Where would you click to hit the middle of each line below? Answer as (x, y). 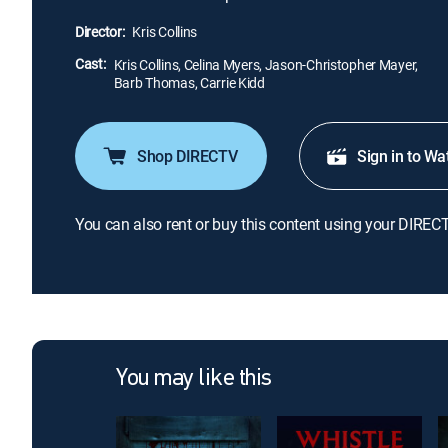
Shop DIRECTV (187, 156)
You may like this (194, 379)
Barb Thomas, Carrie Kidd (189, 82)
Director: (100, 31)
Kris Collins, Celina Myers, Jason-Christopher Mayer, (266, 64)
